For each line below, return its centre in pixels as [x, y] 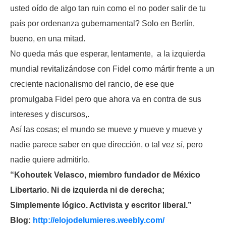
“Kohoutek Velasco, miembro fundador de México [105, 175]
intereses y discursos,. [50, 115]
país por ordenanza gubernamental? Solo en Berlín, [102, 24]
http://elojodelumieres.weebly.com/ [99, 220]
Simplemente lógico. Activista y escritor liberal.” [101, 205]
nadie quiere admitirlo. [50, 160]
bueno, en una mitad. [48, 39]
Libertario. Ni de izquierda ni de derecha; [87, 190]
